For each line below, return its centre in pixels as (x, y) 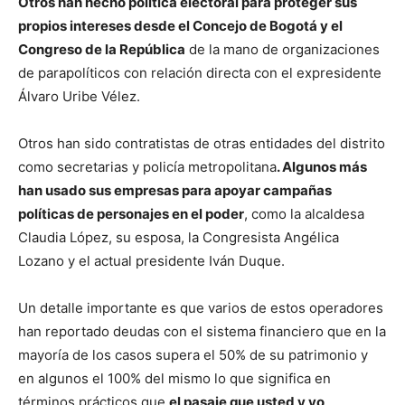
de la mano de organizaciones (283, 49)
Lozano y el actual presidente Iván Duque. (151, 260)
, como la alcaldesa (304, 213)
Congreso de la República (102, 49)
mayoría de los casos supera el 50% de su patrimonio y (193, 354)
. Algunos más (322, 166)
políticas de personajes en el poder (131, 213)
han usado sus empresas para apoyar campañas (175, 190)
